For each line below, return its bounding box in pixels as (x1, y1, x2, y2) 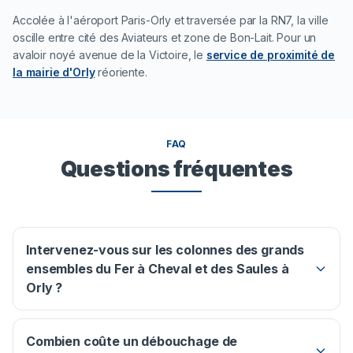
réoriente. (95, 65, 147, 80)
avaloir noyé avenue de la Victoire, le (13, 48, 206, 62)
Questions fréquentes (60, 156, 293, 182)
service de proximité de (206, 48, 336, 62)
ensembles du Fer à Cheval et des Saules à (26, 261, 289, 277)
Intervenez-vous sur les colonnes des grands (26, 242, 305, 258)
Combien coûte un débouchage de (26, 333, 238, 350)
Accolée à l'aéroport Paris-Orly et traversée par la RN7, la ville (13, 13, 329, 28)
